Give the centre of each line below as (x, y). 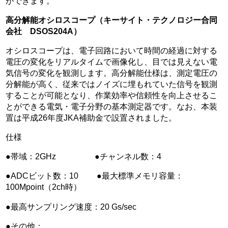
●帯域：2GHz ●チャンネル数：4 (84, 156)
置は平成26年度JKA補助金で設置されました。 (91, 117)
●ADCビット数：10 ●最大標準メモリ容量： (95, 176)
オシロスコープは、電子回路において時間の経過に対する (112, 50)
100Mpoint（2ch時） (44, 187)
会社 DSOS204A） (44, 31)
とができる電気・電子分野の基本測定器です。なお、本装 (112, 106)
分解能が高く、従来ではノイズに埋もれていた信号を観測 (112, 84)
